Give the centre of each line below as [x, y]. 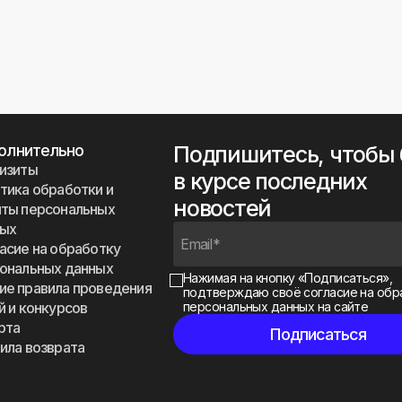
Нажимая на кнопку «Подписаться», [288, 278]
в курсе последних [270, 181]
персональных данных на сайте [276, 306]
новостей [222, 208]
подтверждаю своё [244, 292]
